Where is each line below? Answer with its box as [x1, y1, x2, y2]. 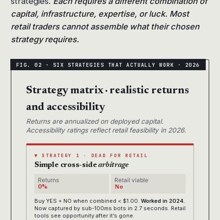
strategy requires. [11, 34, 79, 45]
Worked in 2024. [141, 197, 185, 205]
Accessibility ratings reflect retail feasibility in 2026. [26, 126, 186, 135]
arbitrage [98, 162, 129, 169]
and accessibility [26, 102, 105, 113]
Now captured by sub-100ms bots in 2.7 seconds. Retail [34, 205, 186, 212]
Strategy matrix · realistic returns [26, 85, 189, 97]
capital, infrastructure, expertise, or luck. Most [11, 9, 189, 19]
